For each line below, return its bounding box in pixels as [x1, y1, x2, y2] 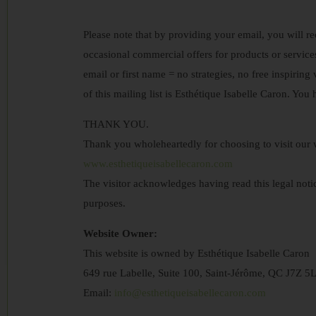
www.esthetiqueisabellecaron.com [83, 158, 233, 169]
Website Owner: [83, 228, 158, 239]
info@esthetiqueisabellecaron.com [114, 287, 267, 298]
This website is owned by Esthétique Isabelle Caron [83, 248, 310, 259]
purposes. [83, 197, 126, 209]
